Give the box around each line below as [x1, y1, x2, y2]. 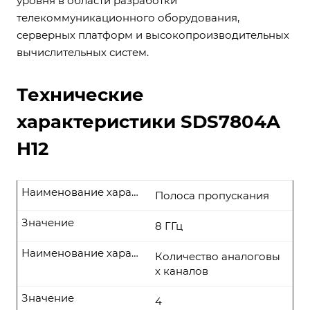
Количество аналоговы [155, 250, 280, 263]
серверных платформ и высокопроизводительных [17, 28, 289, 42]
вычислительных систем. [17, 46, 149, 59]
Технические [17, 84, 144, 106]
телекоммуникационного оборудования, [17, 11, 239, 24]
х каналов [155, 264, 208, 277]
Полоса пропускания [155, 189, 269, 202]
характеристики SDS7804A [17, 111, 280, 133]
